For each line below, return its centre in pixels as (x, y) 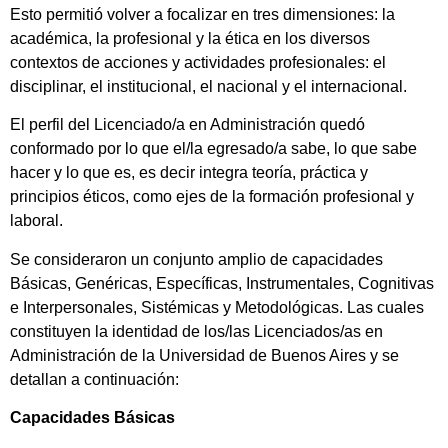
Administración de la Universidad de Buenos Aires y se (204, 355)
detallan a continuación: (96, 379)
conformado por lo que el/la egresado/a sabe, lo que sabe (213, 149)
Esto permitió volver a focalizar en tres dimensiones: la (202, 15)
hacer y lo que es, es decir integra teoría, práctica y (189, 173)
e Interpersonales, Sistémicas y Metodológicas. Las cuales (217, 307)
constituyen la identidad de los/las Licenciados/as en (196, 331)
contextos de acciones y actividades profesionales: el (198, 63)
